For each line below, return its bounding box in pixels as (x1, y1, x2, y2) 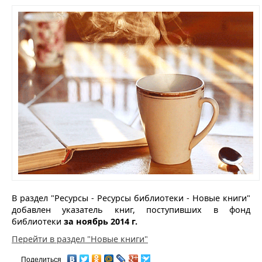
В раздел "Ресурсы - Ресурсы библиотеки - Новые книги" (12, 192, 250, 204)
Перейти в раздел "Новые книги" (12, 233, 148, 244)
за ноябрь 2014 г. (64, 215, 137, 227)
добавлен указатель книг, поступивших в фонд (12, 204, 250, 215)
